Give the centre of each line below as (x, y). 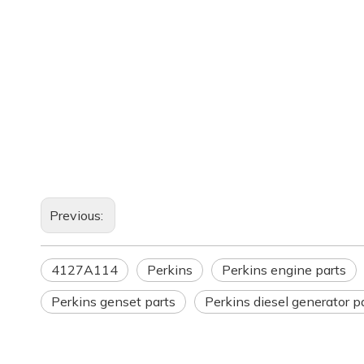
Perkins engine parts (284, 270)
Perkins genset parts (113, 301)
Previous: (78, 215)
